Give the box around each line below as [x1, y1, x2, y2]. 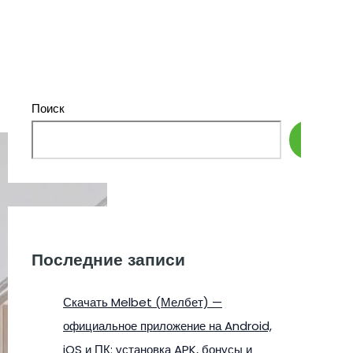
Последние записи [32, 248, 185, 272]
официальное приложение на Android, [63, 317, 272, 334]
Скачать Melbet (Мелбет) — [63, 293, 222, 310]
